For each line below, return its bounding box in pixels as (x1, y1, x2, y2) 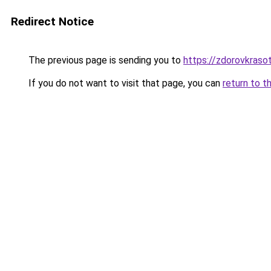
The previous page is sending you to (26, 54, 183, 66)
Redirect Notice (11, 15, 94, 28)
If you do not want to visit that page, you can (26, 77, 223, 89)
